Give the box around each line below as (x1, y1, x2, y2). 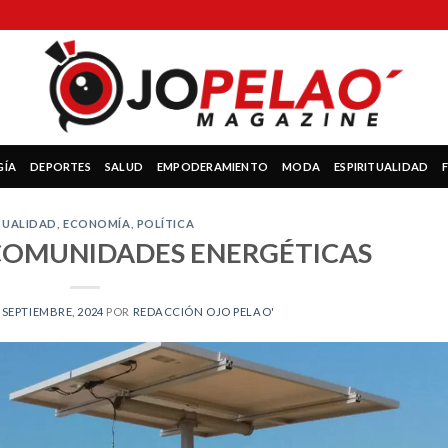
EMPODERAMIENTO (157, 159, 269, 173)
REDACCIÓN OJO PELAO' (132, 304, 275, 318)
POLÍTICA (136, 217, 195, 230)
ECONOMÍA (63, 217, 131, 230)
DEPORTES (30, 159, 91, 173)
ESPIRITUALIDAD (334, 159, 429, 173)
